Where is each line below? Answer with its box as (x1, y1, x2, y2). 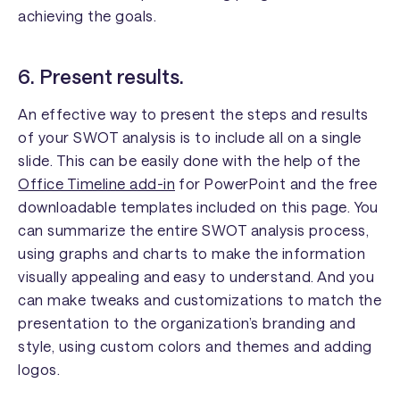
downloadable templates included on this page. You (18, 197, 379, 215)
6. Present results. (18, 64, 185, 88)
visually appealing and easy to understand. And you (18, 267, 375, 285)
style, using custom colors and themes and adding (18, 337, 372, 354)
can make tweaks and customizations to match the (18, 290, 381, 308)
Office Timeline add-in (18, 174, 175, 192)
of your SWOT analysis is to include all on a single (18, 128, 362, 146)
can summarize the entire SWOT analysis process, (18, 221, 369, 238)
